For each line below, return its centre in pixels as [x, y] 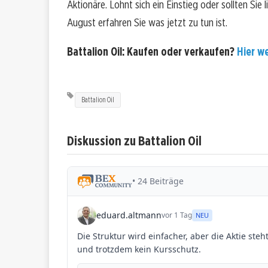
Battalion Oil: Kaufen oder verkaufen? [152, 52]
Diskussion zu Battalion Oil [134, 140]
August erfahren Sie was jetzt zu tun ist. [147, 23]
